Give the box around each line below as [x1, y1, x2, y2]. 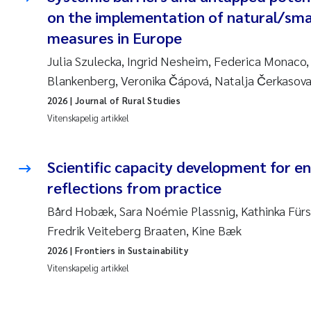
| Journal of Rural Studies [67, 94, 181, 106]
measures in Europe [47, 28, 182, 47]
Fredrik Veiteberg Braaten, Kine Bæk [47, 222, 242, 238]
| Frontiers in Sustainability [67, 244, 189, 256]
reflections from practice [47, 178, 221, 197]
